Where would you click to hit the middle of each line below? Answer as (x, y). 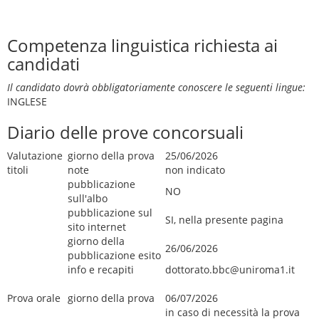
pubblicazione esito (114, 255)
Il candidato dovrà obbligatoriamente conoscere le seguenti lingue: (156, 87)
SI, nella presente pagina (224, 220)
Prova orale (34, 298)
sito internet (97, 227)
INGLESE (27, 101)
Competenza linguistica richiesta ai (142, 45)
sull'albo (88, 198)
